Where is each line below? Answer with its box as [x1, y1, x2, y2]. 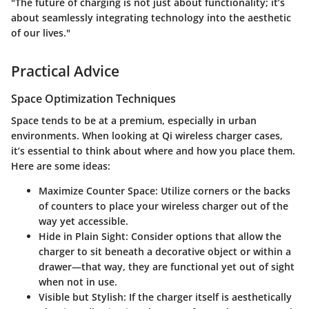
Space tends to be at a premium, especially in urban [11, 114, 257, 128]
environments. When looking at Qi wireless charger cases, [11, 129, 283, 143]
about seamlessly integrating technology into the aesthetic [11, 11, 291, 25]
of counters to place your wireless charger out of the [39, 199, 288, 213]
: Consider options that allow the [126, 230, 281, 243]
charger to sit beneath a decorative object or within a [39, 245, 291, 259]
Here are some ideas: [11, 159, 110, 173]
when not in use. [39, 275, 117, 289]
